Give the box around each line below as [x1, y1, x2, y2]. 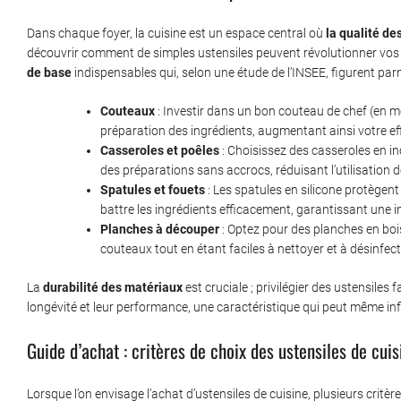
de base [27, 65, 72, 81]
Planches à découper [100, 222, 219, 237]
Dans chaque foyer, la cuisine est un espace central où [27, 26, 326, 41]
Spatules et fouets [100, 183, 205, 198]
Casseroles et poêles [100, 143, 219, 158]
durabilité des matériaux [43, 280, 183, 295]
